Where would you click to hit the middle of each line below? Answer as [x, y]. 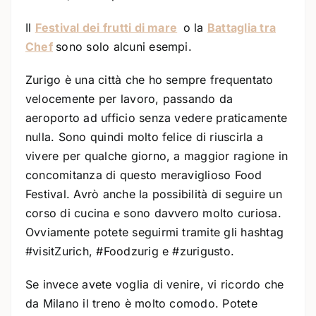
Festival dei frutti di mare [106, 28]
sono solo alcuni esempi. [124, 47]
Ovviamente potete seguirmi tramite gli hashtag [155, 232]
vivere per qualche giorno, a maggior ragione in [157, 156]
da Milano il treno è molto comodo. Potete [141, 304]
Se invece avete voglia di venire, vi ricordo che [155, 285]
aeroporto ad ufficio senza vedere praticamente [157, 118]
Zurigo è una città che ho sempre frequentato [150, 80]
